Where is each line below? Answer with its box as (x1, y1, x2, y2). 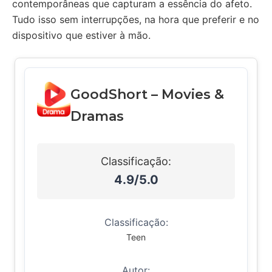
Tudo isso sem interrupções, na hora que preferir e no (12, 13, 259, 25)
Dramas (70, 108, 124, 124)
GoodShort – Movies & (70, 86, 224, 103)
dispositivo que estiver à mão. (12, 29, 151, 41)
